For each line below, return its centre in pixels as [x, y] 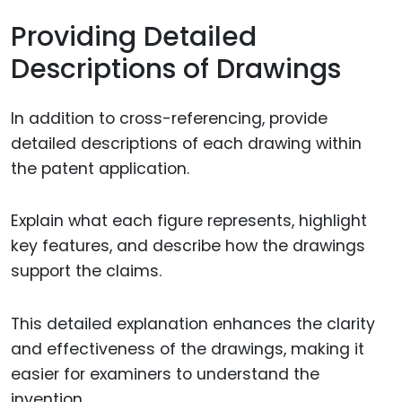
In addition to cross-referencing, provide [169, 118]
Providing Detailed [134, 37]
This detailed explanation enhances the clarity [193, 324]
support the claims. [86, 271]
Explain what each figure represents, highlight [189, 221]
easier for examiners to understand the [165, 375]
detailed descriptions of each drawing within [186, 143]
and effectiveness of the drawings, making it [188, 350]
